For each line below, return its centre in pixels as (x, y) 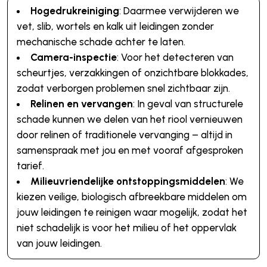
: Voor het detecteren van (175, 57)
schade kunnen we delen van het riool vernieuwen (129, 119)
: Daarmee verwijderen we (179, 10)
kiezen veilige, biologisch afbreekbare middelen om (131, 196)
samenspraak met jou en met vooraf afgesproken (130, 150)
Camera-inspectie (73, 57)
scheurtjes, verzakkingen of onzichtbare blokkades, (132, 72)
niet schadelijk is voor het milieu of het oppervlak (126, 227)
